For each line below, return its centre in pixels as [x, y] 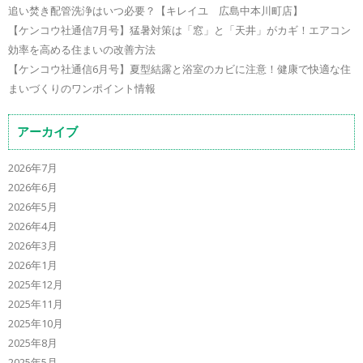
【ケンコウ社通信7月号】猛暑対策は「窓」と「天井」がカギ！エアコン [179, 30]
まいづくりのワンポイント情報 [82, 88]
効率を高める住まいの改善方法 [82, 49]
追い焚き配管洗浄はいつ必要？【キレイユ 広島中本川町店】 [156, 11]
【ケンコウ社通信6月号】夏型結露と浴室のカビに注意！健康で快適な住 [179, 69]
